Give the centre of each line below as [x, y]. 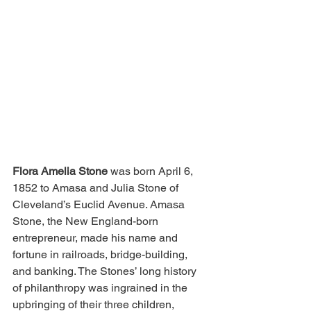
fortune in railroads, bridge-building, [101, 254]
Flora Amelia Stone [60, 171]
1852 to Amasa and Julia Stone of [97, 188]
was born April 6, [152, 171]
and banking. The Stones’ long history [106, 271]
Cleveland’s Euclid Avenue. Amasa [100, 204]
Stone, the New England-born [87, 221]
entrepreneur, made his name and [96, 238]
